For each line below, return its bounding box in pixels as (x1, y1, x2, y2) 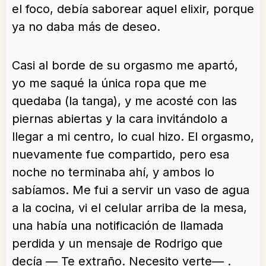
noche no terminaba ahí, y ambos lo (12, 165, 214, 180)
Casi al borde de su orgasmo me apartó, (12, 58, 238, 73)
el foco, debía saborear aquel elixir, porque (12, 2, 254, 17)
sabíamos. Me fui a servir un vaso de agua (12, 183, 249, 198)
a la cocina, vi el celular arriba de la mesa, (12, 201, 247, 216)
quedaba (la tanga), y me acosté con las (12, 94, 237, 109)
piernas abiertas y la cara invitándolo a (12, 112, 227, 126)
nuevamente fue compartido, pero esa (12, 147, 229, 162)
